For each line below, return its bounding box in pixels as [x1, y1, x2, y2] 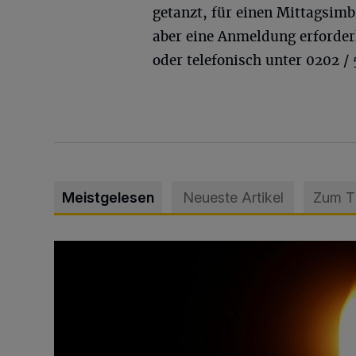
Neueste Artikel [182, 188, 284, 206]
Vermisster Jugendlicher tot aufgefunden [53, 241, 284, 257]
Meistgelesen [62, 188, 154, 206]
